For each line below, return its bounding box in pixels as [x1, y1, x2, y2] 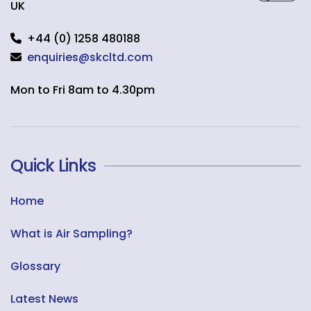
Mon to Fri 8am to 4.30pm [10, 82, 155, 99]
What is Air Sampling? [10, 226, 133, 242]
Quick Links [10, 154, 96, 178]
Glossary [10, 258, 60, 275]
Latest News [10, 291, 78, 308]
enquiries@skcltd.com [27, 49, 153, 66]
